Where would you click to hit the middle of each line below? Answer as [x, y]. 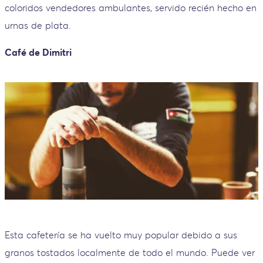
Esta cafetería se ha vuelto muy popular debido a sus [121, 235]
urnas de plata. [38, 25]
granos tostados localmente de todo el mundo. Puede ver [130, 253]
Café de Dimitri [38, 52]
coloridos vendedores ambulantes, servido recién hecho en [131, 7]
